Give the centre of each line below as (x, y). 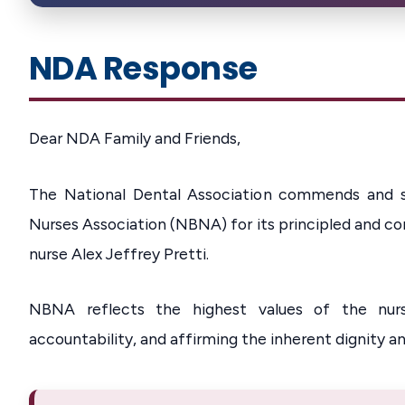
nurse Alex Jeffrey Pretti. (119, 253)
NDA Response (143, 68)
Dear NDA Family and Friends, (135, 137)
